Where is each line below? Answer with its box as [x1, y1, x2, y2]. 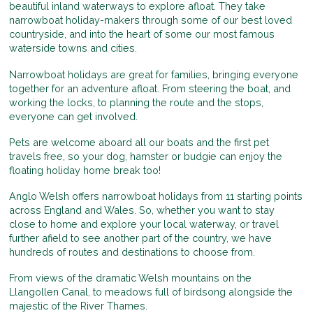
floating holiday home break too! [9, 163, 161, 176]
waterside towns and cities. [9, 42, 138, 54]
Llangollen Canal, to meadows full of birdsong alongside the [9, 286, 293, 298]
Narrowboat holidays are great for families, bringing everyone [9, 68, 299, 80]
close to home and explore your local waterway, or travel [9, 218, 279, 231]
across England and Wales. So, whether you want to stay [9, 204, 275, 217]
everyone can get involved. [9, 110, 138, 122]
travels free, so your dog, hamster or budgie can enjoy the [9, 150, 283, 162]
